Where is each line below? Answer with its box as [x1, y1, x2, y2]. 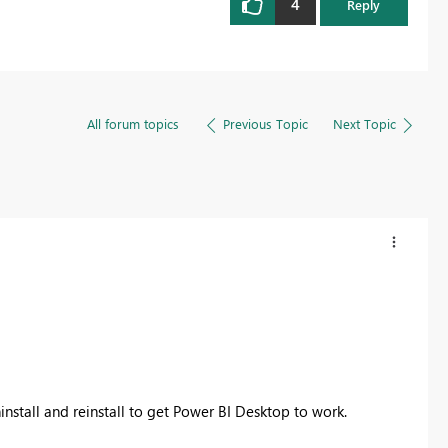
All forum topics [86, 114, 179, 132]
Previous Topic [222, 114, 308, 132]
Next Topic [332, 114, 396, 132]
